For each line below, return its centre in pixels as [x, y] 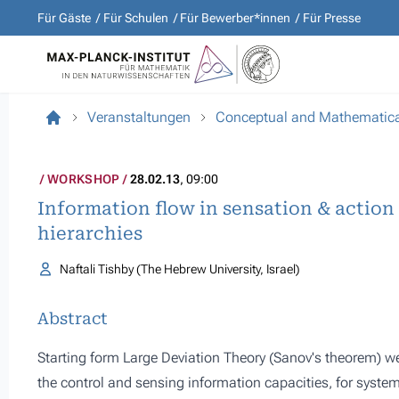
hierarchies [90, 233]
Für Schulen [135, 18]
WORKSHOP [84, 179]
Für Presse [331, 18]
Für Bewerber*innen [235, 18]
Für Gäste [64, 18]
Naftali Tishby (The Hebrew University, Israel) [179, 269]
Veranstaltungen [139, 117]
